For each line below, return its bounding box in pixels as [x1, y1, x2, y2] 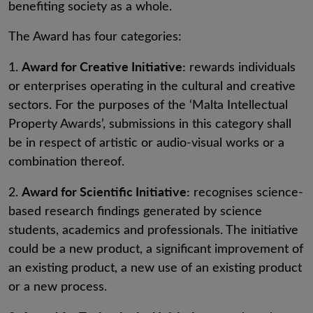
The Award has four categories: [8, 27, 182, 44]
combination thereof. [8, 152, 124, 169]
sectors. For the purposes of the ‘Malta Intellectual [8, 96, 288, 112]
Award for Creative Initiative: [22, 57, 186, 75]
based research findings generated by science [8, 202, 262, 219]
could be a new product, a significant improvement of [8, 240, 303, 256]
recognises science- [194, 183, 303, 200]
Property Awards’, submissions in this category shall [8, 115, 291, 131]
